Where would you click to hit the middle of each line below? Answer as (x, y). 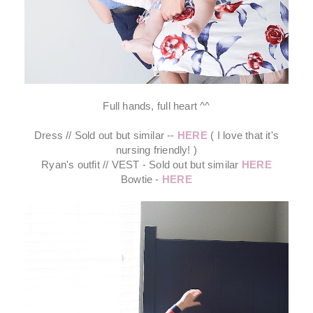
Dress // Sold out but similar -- (105, 136)
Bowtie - (141, 180)
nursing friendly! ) (156, 150)
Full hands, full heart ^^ (156, 106)
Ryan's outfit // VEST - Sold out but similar (141, 165)
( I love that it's (243, 136)
